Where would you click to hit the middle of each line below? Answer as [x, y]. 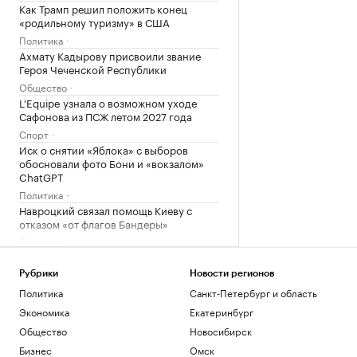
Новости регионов [231, 273]
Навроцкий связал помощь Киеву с [106, 209]
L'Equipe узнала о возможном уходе [108, 102]
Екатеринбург [221, 311]
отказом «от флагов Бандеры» [94, 223]
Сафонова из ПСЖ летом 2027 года [106, 115]
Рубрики [39, 273]
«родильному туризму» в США [94, 21]
